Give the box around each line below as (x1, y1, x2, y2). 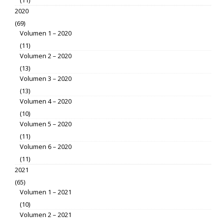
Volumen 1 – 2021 (20, 187, 72, 196)
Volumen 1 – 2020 (20, 28, 72, 37)
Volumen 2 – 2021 (20, 210, 72, 219)
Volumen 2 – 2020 (20, 51, 72, 60)
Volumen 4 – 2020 (20, 96, 72, 106)
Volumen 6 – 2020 (20, 142, 72, 151)
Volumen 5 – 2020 (20, 119, 72, 128)
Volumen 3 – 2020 (20, 74, 72, 83)
